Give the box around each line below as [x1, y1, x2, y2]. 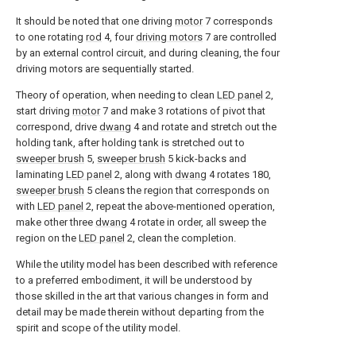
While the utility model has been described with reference [16, 258, 277, 270]
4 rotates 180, [207, 168, 271, 180]
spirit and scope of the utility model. [16, 322, 180, 334]
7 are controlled [203, 31, 277, 43]
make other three [16, 216, 95, 228]
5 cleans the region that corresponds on [84, 184, 269, 196]
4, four [102, 31, 136, 43]
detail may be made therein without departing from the [16, 306, 264, 318]
